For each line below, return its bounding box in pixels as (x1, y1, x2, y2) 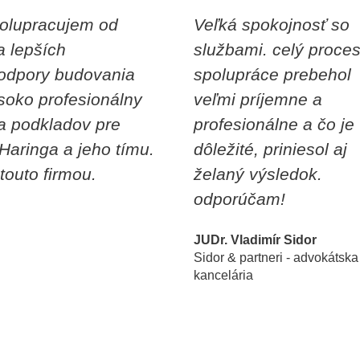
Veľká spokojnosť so (194, 14, 350, 34)
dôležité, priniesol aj (194, 139, 348, 158)
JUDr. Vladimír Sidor (194, 232, 317, 247)
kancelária (194, 268, 254, 282)
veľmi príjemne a (194, 89, 323, 108)
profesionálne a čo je (194, 114, 355, 133)
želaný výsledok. (194, 164, 323, 183)
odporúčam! (194, 189, 286, 208)
